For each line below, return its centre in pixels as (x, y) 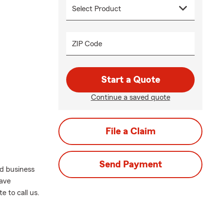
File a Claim (130, 131)
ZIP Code (87, 44)
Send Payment (130, 164)
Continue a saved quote (130, 97)
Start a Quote (130, 80)
